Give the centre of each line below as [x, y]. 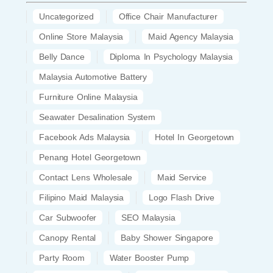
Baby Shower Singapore [167, 237]
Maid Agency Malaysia [191, 36]
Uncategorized [66, 16]
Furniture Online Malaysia [88, 97]
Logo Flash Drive [181, 197]
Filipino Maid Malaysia [81, 197]
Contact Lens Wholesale [86, 177]
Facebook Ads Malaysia [85, 137]
